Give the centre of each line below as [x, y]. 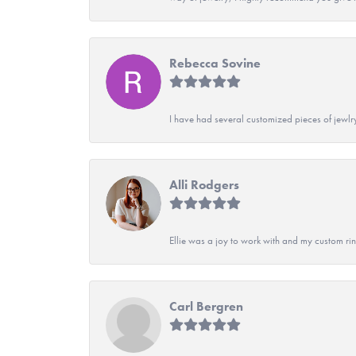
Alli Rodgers [204, 184]
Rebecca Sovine [215, 63]
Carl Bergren [206, 306]
